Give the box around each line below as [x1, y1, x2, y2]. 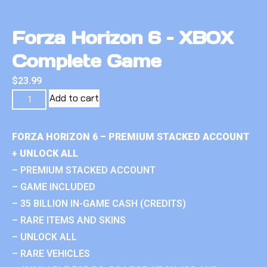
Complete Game [12, 49, 161, 72]
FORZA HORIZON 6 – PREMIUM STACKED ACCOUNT [12, 131, 250, 142]
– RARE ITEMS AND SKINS [12, 214, 126, 226]
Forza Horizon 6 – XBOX [12, 26, 234, 49]
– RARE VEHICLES [12, 247, 90, 259]
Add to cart [49, 91, 100, 104]
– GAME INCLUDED [12, 181, 95, 193]
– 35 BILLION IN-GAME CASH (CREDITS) [12, 197, 186, 209]
